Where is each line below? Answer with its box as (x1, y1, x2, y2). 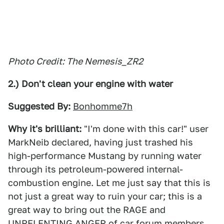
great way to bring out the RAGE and (8, 204, 165, 215)
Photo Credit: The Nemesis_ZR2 (8, 56, 143, 66)
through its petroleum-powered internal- (8, 164, 183, 174)
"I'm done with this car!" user (81, 123, 208, 134)
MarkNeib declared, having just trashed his (8, 137, 193, 147)
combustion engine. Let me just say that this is (8, 177, 210, 188)
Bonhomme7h (73, 101, 132, 111)
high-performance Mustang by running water (8, 150, 201, 161)
